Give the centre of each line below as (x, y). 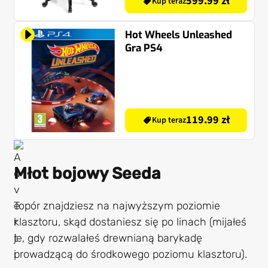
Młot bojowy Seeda (87, 174)
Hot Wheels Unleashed (179, 35)
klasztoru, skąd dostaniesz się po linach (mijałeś (130, 222)
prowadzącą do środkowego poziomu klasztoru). (130, 254)
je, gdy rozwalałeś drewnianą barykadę (108, 238)
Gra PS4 (144, 48)
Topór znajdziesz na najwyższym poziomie (117, 205)
